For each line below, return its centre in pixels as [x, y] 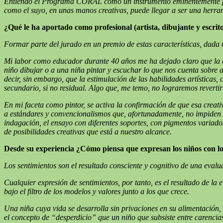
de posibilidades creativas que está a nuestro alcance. [92, 131]
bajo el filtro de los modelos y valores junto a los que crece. [97, 191]
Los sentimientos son [37, 165]
